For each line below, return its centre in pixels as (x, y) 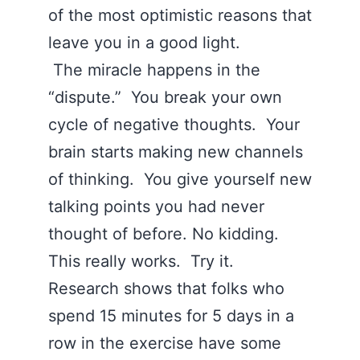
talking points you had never (156, 207)
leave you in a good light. (147, 43)
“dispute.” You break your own (165, 97)
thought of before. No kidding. (166, 234)
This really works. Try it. (143, 261)
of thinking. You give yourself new (180, 179)
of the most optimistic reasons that (180, 15)
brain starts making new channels (176, 152)
